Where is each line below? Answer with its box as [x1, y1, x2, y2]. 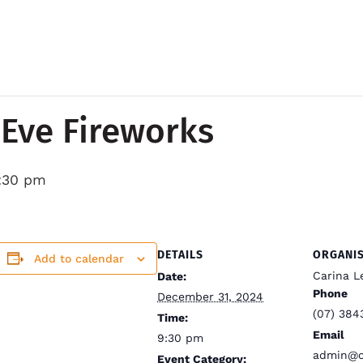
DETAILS [157, 247, 203, 262]
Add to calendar [34, 251, 124, 265]
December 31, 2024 [157, 289, 263, 303]
